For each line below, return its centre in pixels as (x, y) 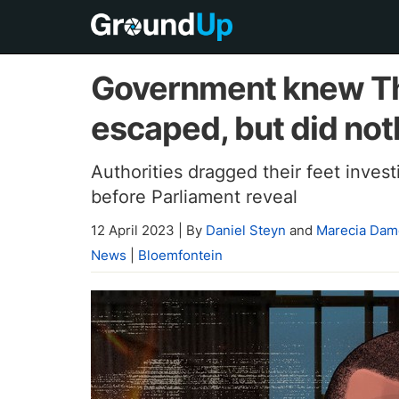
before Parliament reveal (194, 197)
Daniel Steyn (246, 230)
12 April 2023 (134, 230)
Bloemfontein (180, 255)
